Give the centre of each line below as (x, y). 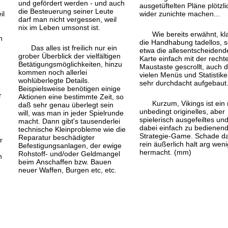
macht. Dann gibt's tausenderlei (69, 121)
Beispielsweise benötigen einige (70, 88)
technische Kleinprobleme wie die (72, 129)
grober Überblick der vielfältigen (70, 56)
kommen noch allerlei (53, 72)
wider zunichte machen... (179, 13)
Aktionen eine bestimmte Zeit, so (71, 96)
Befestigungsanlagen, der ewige (70, 145)
